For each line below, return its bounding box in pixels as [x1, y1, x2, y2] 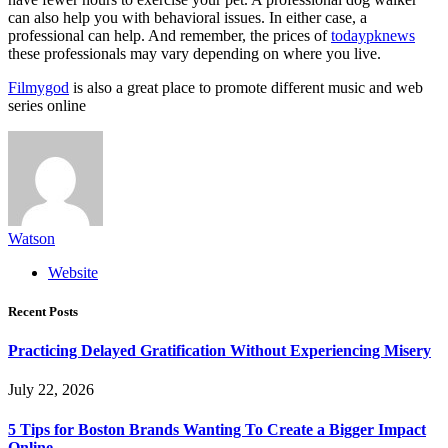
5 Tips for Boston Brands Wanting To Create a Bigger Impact [8, 420, 426, 438]
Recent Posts [8, 304, 78, 320]
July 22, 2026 [8, 381, 94, 399]
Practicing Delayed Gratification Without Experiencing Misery [8, 342, 431, 360]
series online [8, 96, 86, 114]
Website [48, 263, 98, 281]
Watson [8, 229, 55, 247]
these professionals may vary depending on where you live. [8, 44, 381, 62]
